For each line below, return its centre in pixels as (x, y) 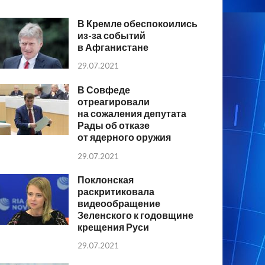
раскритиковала (116, 191)
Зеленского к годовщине (136, 215)
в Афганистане (113, 47)
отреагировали (114, 101)
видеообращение (119, 203)
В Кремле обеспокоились (138, 23)
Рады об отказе (114, 125)
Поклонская (106, 179)
